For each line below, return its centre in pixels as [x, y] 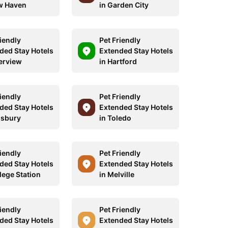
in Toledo [115, 118]
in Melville [117, 174]
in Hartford [118, 61]
